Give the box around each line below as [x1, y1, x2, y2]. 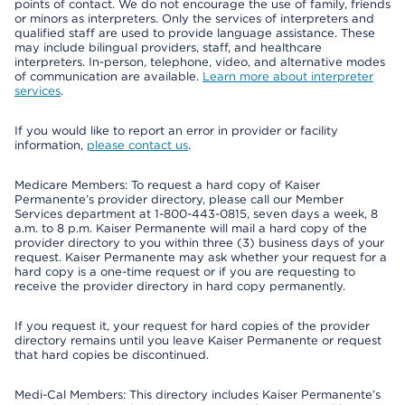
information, [14, 138, 87, 152]
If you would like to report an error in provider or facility [14, 124, 338, 137]
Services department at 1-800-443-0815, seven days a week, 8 [14, 207, 378, 221]
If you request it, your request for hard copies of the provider [14, 319, 370, 333]
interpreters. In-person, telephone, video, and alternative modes [14, 55, 385, 69]
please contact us [87, 138, 188, 152]
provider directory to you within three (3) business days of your [14, 236, 384, 250]
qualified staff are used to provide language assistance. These [14, 26, 375, 40]
